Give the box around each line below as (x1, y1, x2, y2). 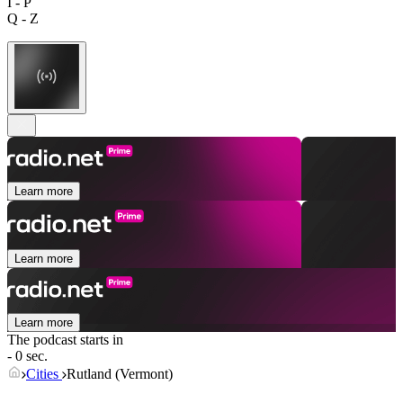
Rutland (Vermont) (67, 366, 173, 382)
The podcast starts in (7, 332, 123, 348)
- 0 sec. (7, 348, 48, 364)
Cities (26, 366, 62, 382)
